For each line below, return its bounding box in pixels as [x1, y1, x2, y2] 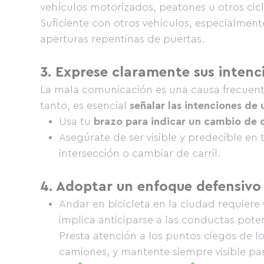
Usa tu [59, 116, 94, 127]
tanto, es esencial [40, 100, 130, 111]
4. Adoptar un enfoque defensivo [40, 180, 261, 194]
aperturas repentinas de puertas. [40, 34, 204, 44]
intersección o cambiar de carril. [59, 148, 220, 159]
